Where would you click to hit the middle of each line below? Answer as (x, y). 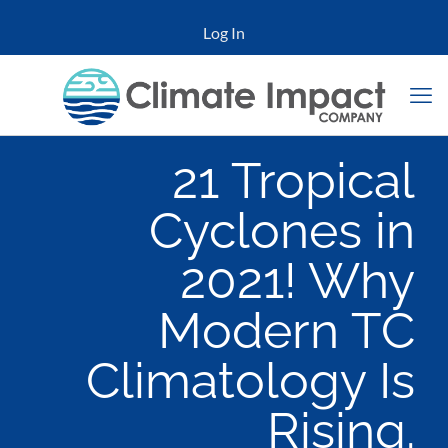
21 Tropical (293, 180)
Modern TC (286, 330)
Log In (224, 32)
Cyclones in (282, 230)
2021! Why (297, 280)
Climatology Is (250, 380)
